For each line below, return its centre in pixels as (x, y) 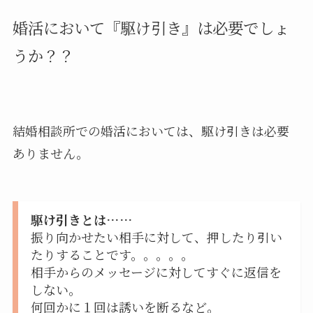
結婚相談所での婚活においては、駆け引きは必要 (151, 130)
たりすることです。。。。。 (112, 254)
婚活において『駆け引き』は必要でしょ (151, 27)
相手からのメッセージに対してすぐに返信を (156, 271)
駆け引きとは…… (81, 219)
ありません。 (50, 153)
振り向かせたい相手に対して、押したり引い (156, 236)
